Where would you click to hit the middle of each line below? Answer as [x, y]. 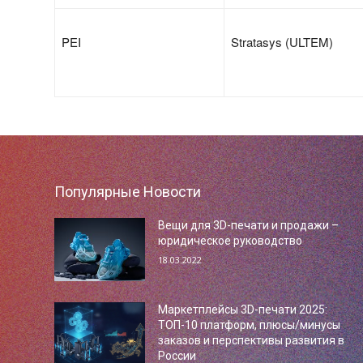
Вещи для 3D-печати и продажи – [248, 225]
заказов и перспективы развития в [251, 340]
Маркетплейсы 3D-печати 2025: [242, 309]
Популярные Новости [128, 191]
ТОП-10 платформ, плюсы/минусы [249, 325]
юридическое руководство [230, 240]
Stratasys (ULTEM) [282, 41]
